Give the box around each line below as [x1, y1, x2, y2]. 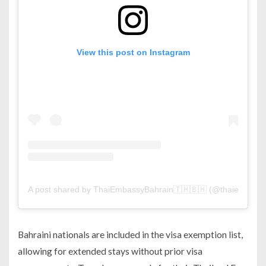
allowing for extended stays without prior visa [18, 245, 202, 256]
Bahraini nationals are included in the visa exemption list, [18, 228, 243, 240]
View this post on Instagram [76, 47, 190, 57]
